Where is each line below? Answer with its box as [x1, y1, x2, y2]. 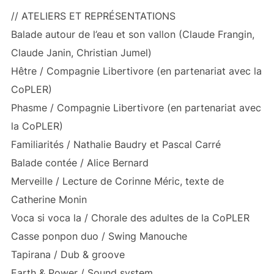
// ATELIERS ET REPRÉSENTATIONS [10, 10, 176, 23]
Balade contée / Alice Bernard [10, 157, 149, 169]
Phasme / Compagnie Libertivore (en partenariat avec [10, 102, 261, 114]
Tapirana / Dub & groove [10, 248, 125, 261]
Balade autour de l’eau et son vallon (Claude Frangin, [10, 28, 254, 41]
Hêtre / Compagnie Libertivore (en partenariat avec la [10, 65, 262, 78]
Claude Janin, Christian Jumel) [10, 46, 152, 59]
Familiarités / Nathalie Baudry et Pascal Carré [10, 138, 221, 151]
